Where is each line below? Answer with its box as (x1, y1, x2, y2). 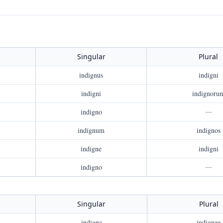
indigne (81, 144, 102, 153)
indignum (78, 125, 105, 135)
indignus (79, 70, 103, 80)
